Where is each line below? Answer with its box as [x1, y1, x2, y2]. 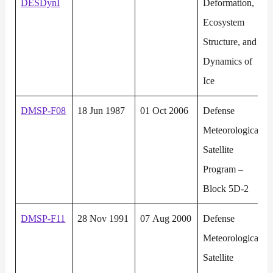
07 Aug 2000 [140, 213, 192, 225]
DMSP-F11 [21, 213, 66, 225]
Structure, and [203, 36, 257, 48]
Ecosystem [203, 16, 245, 29]
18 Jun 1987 [77, 105, 126, 117]
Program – [203, 163, 244, 175]
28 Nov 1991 [77, 213, 129, 225]
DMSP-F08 [21, 105, 66, 117]
